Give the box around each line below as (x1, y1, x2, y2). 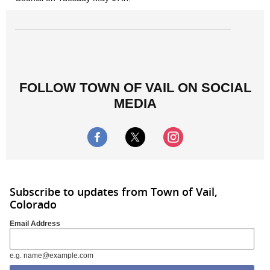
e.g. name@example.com (10, 251, 93, 259)
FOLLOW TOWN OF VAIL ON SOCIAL (19, 80, 251, 95)
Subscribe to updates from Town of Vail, (10, 184, 218, 199)
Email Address (10, 219, 60, 228)
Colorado (10, 197, 57, 212)
